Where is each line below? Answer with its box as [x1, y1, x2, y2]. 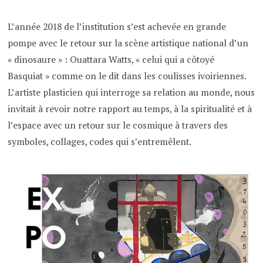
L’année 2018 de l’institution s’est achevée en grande [8, 20, 227, 33]
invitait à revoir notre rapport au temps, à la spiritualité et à [8, 102, 252, 115]
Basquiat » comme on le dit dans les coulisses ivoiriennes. [8, 69, 247, 82]
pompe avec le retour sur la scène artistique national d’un [8, 36, 249, 49]
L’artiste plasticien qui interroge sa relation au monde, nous [8, 86, 255, 99]
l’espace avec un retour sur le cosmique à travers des [8, 119, 228, 131]
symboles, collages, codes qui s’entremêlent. [8, 135, 192, 148]
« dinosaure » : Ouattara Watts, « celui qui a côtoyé [8, 53, 215, 66]
